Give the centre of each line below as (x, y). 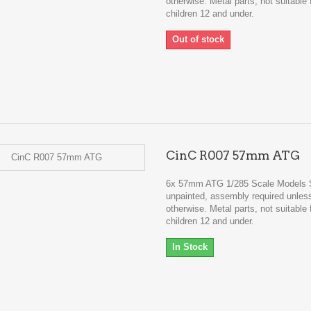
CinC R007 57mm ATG (233, 155)
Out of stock (198, 39)
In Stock (190, 247)
